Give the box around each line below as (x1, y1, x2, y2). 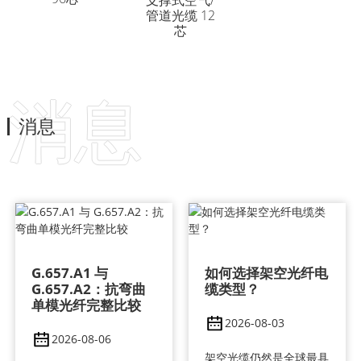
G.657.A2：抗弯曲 (31, 280, 146, 299)
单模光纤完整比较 (31, 296, 141, 315)
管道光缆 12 (145, 6, 215, 25)
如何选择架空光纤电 (204, 263, 328, 283)
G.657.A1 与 (31, 263, 108, 283)
